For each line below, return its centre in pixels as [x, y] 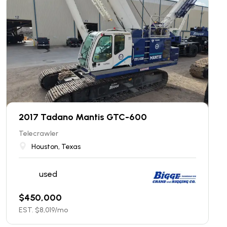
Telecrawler [39, 134]
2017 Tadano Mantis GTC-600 [83, 117]
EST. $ [29, 210]
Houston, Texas [56, 147]
